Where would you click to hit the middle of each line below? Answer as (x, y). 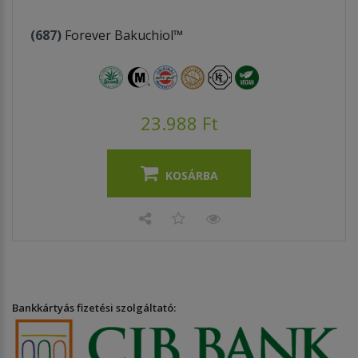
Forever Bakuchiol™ (124, 35)
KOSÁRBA (191, 175)
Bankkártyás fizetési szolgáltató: (94, 307)
